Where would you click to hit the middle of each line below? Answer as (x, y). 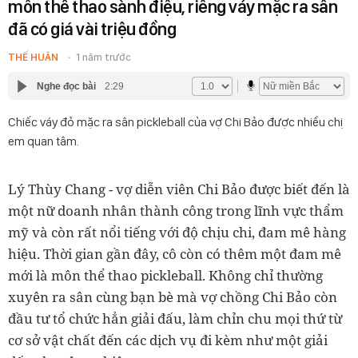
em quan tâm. (44, 141)
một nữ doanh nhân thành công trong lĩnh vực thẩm (176, 211)
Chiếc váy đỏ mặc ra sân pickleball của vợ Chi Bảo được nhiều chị (175, 122)
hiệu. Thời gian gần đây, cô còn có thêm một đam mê (175, 254)
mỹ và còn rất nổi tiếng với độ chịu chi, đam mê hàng (177, 232)
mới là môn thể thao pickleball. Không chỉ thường (165, 275)
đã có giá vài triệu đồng (92, 29)
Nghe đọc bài (66, 86)
